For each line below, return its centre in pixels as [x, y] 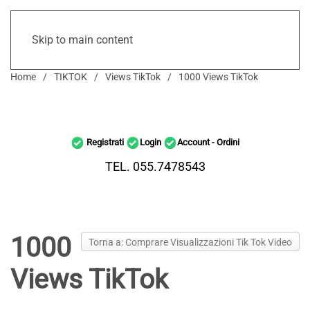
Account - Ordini [208, 142]
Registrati [105, 142]
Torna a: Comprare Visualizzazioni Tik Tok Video [190, 242]
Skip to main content [82, 40]
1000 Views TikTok [218, 77]
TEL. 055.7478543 [155, 166]
